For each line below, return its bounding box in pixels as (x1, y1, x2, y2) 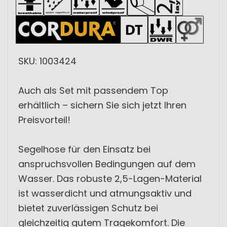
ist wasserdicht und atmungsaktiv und (18, 187, 192, 200)
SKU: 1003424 (18, 55, 77, 67)
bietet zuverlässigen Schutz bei (18, 202, 158, 214)
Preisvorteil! (18, 113, 70, 126)
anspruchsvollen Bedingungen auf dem (18, 158, 196, 170)
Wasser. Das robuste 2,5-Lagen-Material (18, 172, 202, 185)
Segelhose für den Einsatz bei (18, 143, 150, 156)
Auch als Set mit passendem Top (18, 84, 168, 97)
